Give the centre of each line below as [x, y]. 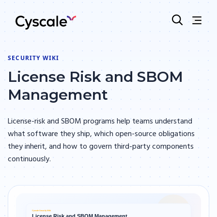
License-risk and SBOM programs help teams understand [100, 122]
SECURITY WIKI [34, 58]
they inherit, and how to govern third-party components [101, 147]
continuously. [29, 159]
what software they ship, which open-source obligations [101, 134]
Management [58, 95]
